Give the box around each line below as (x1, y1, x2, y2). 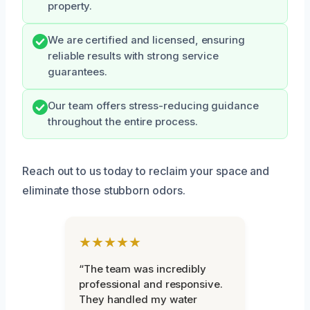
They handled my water (79, 292, 198, 306)
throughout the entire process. (48, 115, 198, 128)
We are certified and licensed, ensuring (48, 33, 245, 46)
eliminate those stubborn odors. (22, 183, 185, 197)
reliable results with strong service (48, 49, 219, 62)
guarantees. (48, 65, 108, 78)
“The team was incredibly (79, 262, 207, 275)
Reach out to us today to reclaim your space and (22, 163, 270, 178)
